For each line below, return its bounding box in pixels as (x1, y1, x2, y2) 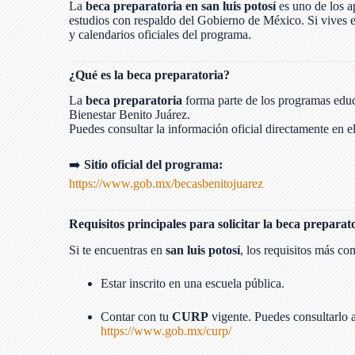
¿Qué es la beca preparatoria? (69, 67, 230, 82)
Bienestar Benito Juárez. (69, 108, 190, 122)
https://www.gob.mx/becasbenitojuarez (69, 177, 263, 191)
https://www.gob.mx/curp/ (101, 324, 231, 338)
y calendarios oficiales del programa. (69, 27, 251, 41)
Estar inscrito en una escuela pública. (101, 277, 284, 291)
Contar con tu (101, 310, 172, 324)
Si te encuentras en (69, 243, 166, 258)
